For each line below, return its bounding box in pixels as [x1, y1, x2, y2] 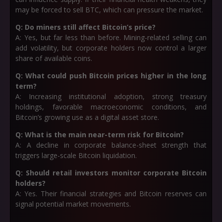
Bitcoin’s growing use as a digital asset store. [15, 112, 159, 122]
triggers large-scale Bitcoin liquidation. [15, 151, 137, 160]
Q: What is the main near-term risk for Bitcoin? [15, 130, 184, 139]
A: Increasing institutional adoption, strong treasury [15, 92, 207, 101]
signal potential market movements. [15, 199, 131, 209]
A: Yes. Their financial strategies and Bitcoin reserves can [15, 189, 207, 198]
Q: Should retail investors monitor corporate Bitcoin [15, 168, 207, 177]
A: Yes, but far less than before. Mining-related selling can [15, 33, 207, 42]
